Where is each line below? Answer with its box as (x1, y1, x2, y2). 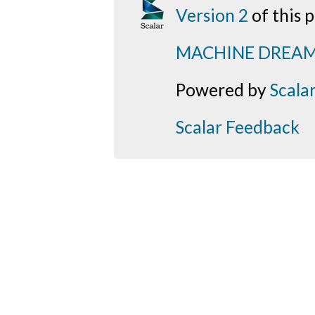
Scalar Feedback (176, 117, 300, 138)
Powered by (176, 79, 271, 101)
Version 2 (176, 5, 249, 26)
